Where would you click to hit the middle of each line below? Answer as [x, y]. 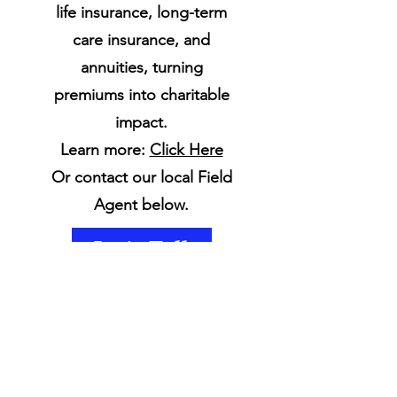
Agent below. [141, 205]
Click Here [186, 150]
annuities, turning [141, 67]
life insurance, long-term [141, 12]
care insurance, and [141, 40]
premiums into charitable [141, 95]
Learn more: [105, 150]
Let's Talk [142, 248]
